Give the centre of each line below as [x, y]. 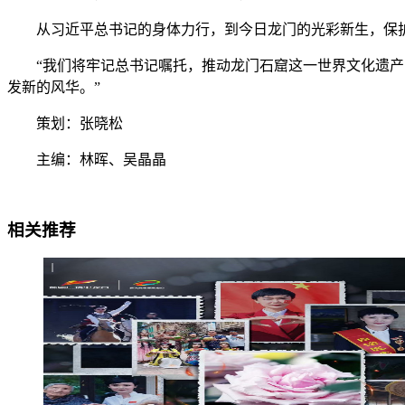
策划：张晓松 [65, 123]
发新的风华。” [54, 87]
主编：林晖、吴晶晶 [87, 159]
